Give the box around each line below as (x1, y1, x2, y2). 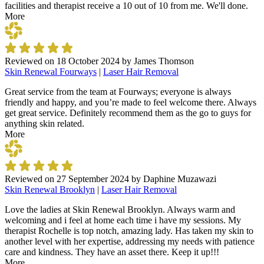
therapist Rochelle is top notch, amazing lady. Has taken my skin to (5, 226, 253, 236)
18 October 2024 (57, 56, 120, 66)
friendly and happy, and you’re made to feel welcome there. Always (5, 97, 256, 107)
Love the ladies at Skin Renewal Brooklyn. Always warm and (5, 204, 235, 214)
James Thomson (134, 56, 194, 66)
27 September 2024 (57, 174, 129, 184)
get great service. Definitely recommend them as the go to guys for (5, 108, 251, 118)
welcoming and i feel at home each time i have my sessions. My (5, 215, 241, 225)
